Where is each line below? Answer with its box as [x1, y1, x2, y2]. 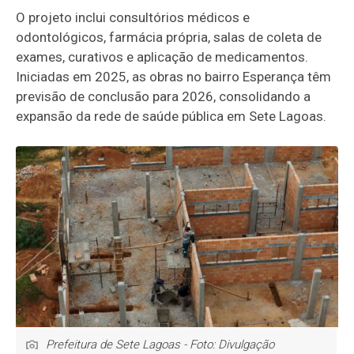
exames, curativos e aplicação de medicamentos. [16, 48, 309, 65]
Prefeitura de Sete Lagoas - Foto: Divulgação [46, 337, 275, 352]
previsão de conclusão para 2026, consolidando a [16, 88, 311, 104]
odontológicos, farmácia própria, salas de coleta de [16, 28, 322, 45]
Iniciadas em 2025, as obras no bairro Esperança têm [16, 68, 332, 85]
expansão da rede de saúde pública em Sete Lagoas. [16, 107, 327, 124]
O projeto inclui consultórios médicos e [16, 9, 250, 25]
